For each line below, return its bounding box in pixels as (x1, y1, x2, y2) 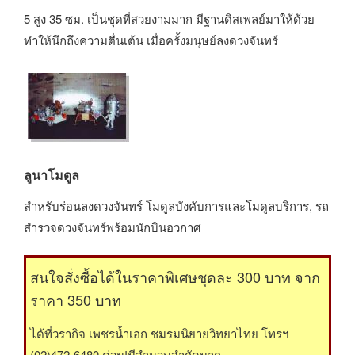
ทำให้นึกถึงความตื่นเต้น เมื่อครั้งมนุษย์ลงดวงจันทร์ (24, 32, 278, 48)
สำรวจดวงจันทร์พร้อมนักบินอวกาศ (24, 218, 201, 235)
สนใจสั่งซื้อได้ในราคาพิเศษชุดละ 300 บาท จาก (30, 266, 320, 287)
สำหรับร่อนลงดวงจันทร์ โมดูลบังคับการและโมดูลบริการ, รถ (24, 197, 329, 214)
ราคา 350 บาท (30, 289, 121, 310)
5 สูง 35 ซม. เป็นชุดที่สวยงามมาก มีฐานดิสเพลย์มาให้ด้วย (24, 10, 315, 27)
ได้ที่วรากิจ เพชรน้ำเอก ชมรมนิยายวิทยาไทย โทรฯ (30, 324, 288, 342)
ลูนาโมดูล (24, 165, 79, 184)
